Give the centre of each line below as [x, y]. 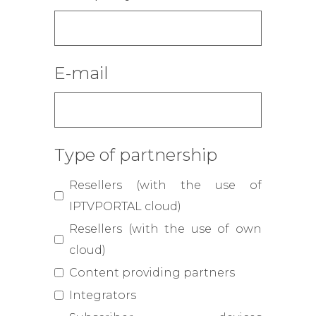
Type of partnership [136, 154]
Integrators [103, 295]
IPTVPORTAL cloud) [126, 206]
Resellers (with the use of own [165, 229]
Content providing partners [152, 272]
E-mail [82, 73]
